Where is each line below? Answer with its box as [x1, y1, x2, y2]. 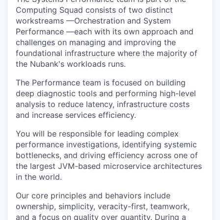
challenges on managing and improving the [16, 37, 176, 47]
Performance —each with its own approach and [16, 26, 193, 36]
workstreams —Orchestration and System [16, 15, 171, 26]
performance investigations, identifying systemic [16, 139, 197, 149]
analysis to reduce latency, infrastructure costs [16, 99, 190, 109]
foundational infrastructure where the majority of [16, 48, 197, 58]
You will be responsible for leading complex [16, 128, 179, 138]
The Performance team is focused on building [16, 77, 186, 87]
